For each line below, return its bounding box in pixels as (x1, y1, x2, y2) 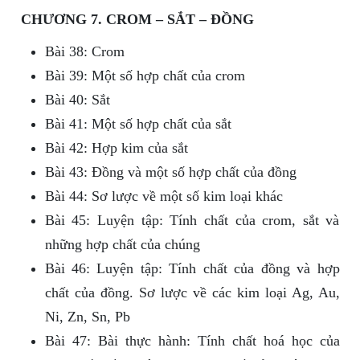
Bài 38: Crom (44, 43, 125, 60)
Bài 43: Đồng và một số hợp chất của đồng (44, 164, 297, 181)
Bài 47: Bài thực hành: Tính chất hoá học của (44, 333, 340, 350)
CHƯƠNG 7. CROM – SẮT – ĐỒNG (20, 11, 254, 28)
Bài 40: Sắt (44, 92, 110, 108)
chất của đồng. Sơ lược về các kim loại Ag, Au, (44, 284, 340, 301)
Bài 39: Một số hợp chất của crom (44, 67, 245, 84)
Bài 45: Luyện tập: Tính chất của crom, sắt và (44, 212, 340, 229)
